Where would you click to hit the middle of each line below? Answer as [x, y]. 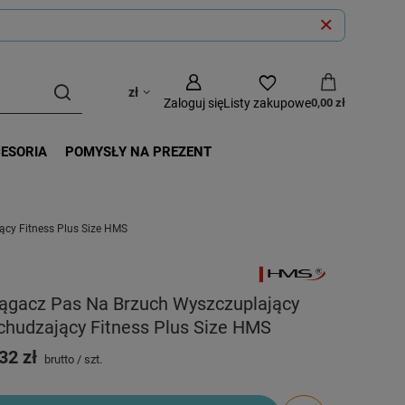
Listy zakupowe [268, 103]
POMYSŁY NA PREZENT [138, 152]
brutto [58, 359]
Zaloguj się [194, 103]
